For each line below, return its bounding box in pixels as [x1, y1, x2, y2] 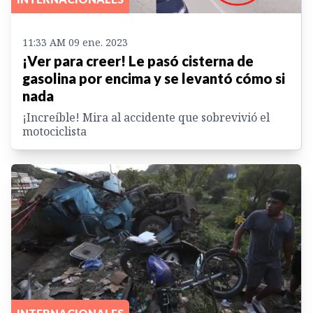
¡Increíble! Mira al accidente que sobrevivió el [22, 110, 270, 126]
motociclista [22, 124, 87, 140]
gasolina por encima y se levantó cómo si [22, 70, 285, 87]
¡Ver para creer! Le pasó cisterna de [22, 52, 254, 70]
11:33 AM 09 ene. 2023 [22, 36, 128, 50]
